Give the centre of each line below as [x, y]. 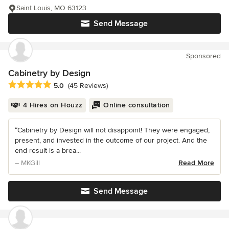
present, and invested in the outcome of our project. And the [111, 141]
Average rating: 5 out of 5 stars [62, 85]
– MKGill [27, 163]
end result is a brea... [48, 151]
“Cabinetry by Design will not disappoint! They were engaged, [112, 130]
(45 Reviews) [88, 86]
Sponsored [203, 56]
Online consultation [137, 105]
